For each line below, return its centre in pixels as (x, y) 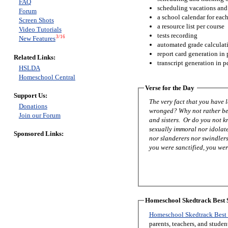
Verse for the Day (169, 88)
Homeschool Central (47, 77)
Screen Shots (36, 20)
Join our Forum (39, 116)
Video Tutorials (40, 30)
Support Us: (30, 96)
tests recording (177, 35)
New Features (37, 39)
